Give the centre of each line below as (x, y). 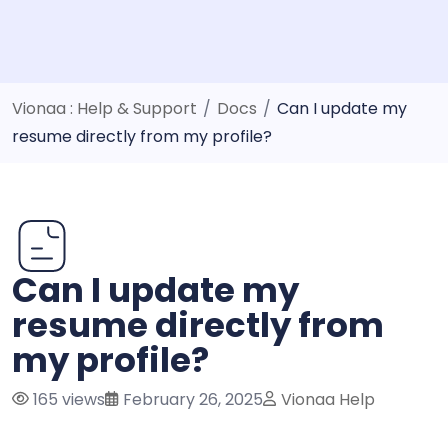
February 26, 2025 (191, 399)
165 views (67, 399)
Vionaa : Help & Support (104, 108)
